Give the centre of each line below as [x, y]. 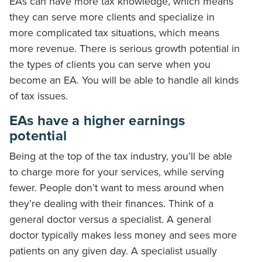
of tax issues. [39, 96]
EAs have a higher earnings [97, 121]
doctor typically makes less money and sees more [123, 235]
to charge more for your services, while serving [117, 172]
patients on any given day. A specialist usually [113, 251]
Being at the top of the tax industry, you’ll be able [121, 156]
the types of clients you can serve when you [110, 64]
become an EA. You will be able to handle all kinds [124, 80]
